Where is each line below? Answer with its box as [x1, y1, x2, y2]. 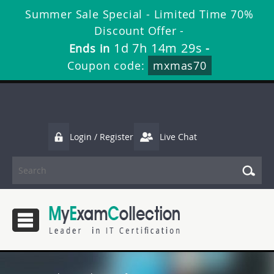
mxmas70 [153, 58, 207, 73]
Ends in [68, 41, 114, 56]
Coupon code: [67, 58, 149, 73]
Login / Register [70, 131, 133, 143]
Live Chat [160, 131, 197, 143]
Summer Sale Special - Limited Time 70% [25, 7, 254, 21]
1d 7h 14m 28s [113, 40, 202, 56]
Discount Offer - [94, 23, 185, 38]
